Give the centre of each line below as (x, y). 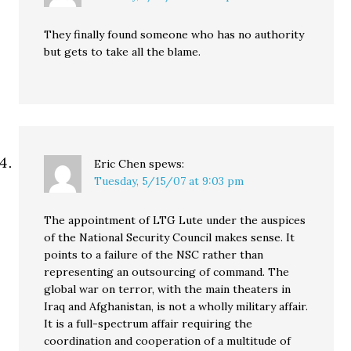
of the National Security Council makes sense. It (170, 237)
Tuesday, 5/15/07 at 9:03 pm (169, 181)
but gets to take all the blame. (123, 52)
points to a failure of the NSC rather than (154, 255)
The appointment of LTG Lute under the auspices (175, 220)
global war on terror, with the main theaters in (168, 289)
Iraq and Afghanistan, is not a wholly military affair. (176, 306)
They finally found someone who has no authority (174, 34)
